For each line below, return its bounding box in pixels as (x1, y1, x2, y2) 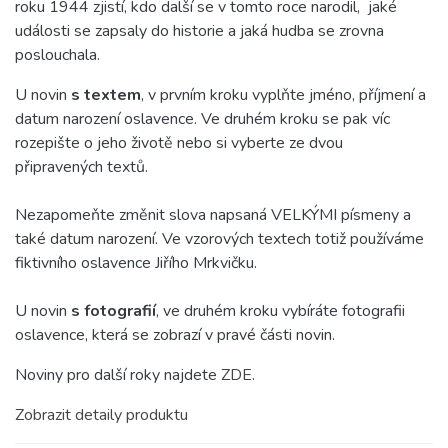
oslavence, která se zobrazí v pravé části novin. (15, 324, 335, 346)
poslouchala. (15, 44, 100, 66)
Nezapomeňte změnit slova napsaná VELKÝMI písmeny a (15, 204, 411, 226)
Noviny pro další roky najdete (15, 364, 221, 386)
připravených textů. (15, 156, 148, 178)
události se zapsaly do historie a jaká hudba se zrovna (15, 20, 384, 42)
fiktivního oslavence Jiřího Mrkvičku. (15, 252, 257, 274)
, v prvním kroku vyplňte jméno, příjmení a (141, 84, 426, 106)
